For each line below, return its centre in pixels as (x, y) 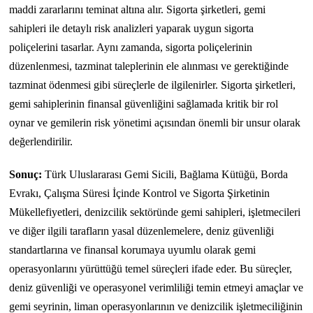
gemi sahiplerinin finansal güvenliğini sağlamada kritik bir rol (144, 104)
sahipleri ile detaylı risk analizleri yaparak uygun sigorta (132, 29)
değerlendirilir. (41, 142)
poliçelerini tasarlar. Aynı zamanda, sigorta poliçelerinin (131, 48)
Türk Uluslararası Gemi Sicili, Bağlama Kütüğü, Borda (165, 175)
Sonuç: (26, 175)
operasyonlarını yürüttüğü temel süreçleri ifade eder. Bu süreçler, (151, 269)
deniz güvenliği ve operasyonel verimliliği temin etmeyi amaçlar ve (156, 288)
